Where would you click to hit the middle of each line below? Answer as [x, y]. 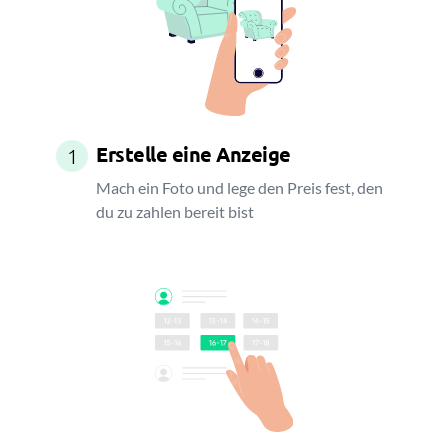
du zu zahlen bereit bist [175, 211]
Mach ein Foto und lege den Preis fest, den [239, 187]
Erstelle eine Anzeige [193, 154]
